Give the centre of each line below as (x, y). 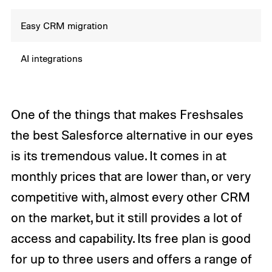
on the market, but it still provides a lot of (126, 218)
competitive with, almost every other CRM (130, 197)
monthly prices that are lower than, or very (131, 176)
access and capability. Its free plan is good (131, 238)
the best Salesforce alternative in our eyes (132, 135)
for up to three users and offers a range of (131, 259)
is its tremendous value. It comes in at (118, 156)
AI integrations (52, 59)
